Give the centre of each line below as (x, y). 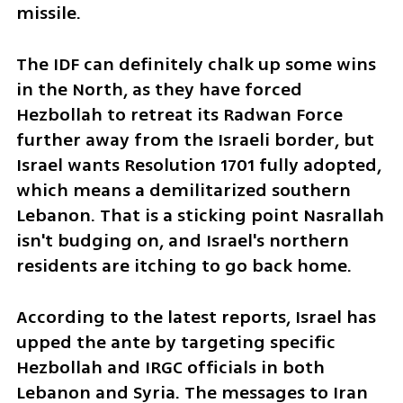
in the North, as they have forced (159, 89)
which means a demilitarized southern (183, 190)
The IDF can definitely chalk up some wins (196, 64)
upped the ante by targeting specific (175, 342)
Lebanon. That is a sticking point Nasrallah (200, 215)
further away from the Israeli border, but (195, 139)
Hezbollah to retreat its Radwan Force (179, 114)
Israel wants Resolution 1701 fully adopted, (198, 165)
